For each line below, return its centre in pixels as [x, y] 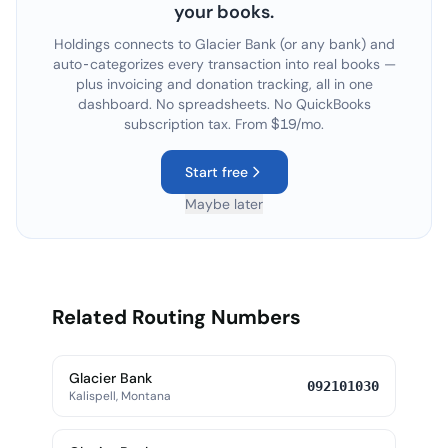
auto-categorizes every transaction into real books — [224, 64]
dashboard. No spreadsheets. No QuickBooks [224, 104]
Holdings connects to [124, 44]
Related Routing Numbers [176, 317]
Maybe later [224, 204]
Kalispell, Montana [120, 396]
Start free [216, 172]
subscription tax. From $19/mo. [224, 124]
